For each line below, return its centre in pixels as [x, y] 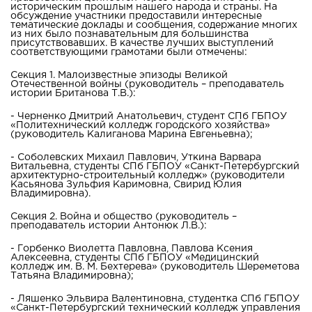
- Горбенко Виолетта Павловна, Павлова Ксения [132, 248]
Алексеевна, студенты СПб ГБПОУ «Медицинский [135, 257]
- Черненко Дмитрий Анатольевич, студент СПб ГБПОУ [149, 116]
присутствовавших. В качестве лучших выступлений [142, 43]
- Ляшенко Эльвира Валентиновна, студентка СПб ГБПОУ [155, 298]
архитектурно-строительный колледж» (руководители [148, 175]
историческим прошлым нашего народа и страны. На [144, 7]
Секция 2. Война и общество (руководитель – [124, 216]
